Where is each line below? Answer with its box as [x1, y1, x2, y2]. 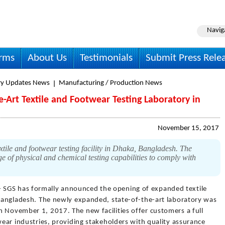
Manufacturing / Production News [59, 79, 162, 87]
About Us [28, 53, 67, 63]
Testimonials [80, 53, 133, 63]
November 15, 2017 [158, 125, 219, 132]
